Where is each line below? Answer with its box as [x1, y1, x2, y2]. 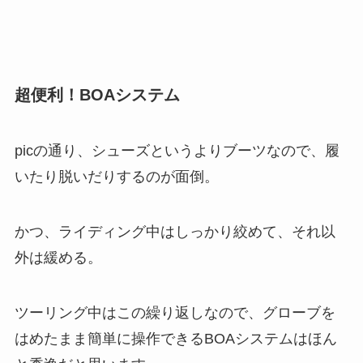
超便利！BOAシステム [14, 86, 180, 105]
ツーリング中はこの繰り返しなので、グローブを [14, 305, 335, 322]
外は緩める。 [14, 250, 102, 267]
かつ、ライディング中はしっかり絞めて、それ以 [14, 224, 335, 241]
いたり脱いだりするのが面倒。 [14, 169, 219, 186]
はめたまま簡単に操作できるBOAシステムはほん [14, 331, 337, 348]
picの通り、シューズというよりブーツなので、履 [14, 143, 340, 160]
